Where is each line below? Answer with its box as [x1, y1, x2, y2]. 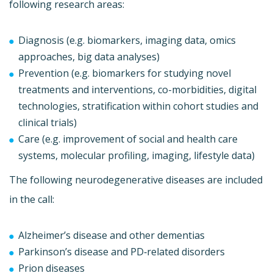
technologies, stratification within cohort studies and [18, 99, 258, 113]
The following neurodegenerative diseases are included [9, 172, 263, 186]
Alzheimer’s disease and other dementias [18, 228, 205, 242]
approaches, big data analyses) [18, 49, 160, 63]
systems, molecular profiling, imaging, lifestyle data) [18, 148, 255, 162]
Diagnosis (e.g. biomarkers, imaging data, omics [18, 33, 236, 47]
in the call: [9, 192, 54, 206]
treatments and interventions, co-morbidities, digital [18, 82, 257, 96]
